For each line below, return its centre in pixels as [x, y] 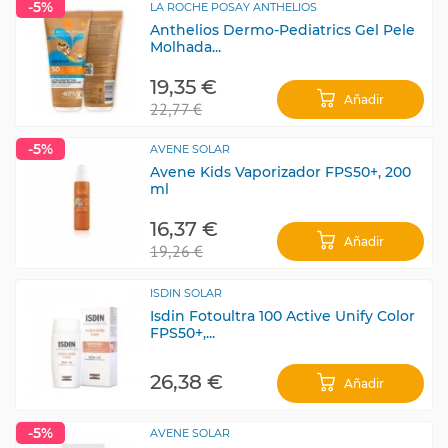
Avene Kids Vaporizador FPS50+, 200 [280, 172]
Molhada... [185, 47]
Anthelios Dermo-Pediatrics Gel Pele [282, 30]
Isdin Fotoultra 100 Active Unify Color [282, 315]
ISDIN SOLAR [186, 292]
